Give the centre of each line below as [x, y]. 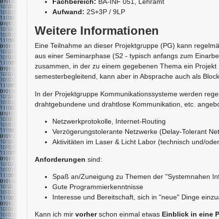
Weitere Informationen [97, 31]
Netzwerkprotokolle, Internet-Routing [109, 121]
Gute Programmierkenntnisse [98, 186]
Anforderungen [61, 159]
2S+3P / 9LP [106, 11]
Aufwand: [68, 11]
